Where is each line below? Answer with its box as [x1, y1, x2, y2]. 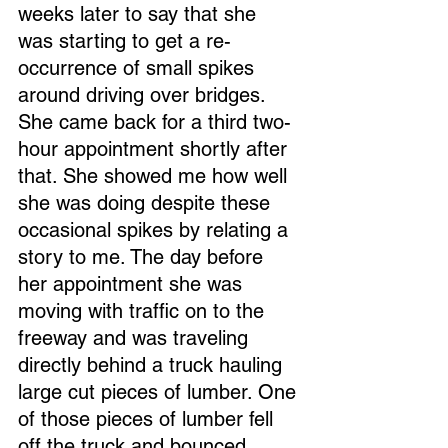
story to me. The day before [18, 245, 269, 269]
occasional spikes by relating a [18, 218, 294, 242]
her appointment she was [18, 272, 248, 296]
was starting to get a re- [18, 29, 231, 53]
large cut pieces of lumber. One [18, 380, 302, 404]
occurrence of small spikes [18, 56, 260, 80]
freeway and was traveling [18, 326, 254, 350]
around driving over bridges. [18, 83, 271, 107]
